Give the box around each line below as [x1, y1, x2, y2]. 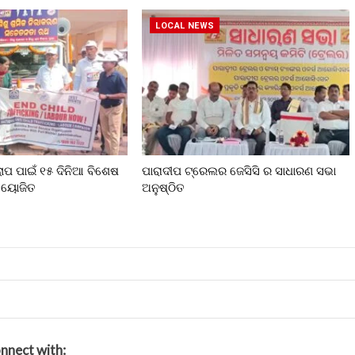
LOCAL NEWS [155, 21, 215, 32]
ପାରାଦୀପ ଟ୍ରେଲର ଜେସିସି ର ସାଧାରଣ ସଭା [142, 163, 337, 178]
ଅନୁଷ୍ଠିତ [142, 180, 185, 195]
